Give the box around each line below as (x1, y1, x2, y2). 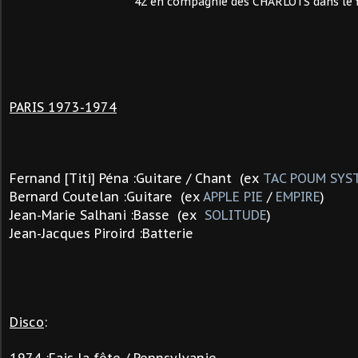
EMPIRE (276, 189, 320, 205)
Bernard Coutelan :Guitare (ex (10, 189, 203, 205)
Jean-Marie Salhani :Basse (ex (10, 207, 201, 223)
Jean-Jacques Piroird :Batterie (10, 225, 193, 241)
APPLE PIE (203, 189, 263, 205)
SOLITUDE (201, 207, 267, 223)
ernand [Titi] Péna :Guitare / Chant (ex (17, 170, 263, 186)
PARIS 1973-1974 (10, 99, 117, 115)
